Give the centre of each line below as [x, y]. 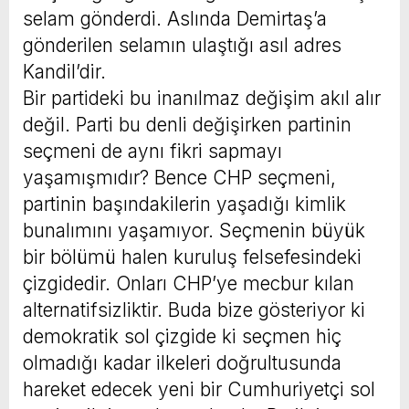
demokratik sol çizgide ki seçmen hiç [182, 336]
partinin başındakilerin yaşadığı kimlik [184, 204]
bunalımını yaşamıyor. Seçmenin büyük [194, 230]
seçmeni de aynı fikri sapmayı [152, 151]
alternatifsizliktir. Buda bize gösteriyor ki [194, 309]
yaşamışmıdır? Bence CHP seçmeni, [179, 177]
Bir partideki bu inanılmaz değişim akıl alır [202, 98]
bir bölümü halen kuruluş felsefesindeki [192, 257]
